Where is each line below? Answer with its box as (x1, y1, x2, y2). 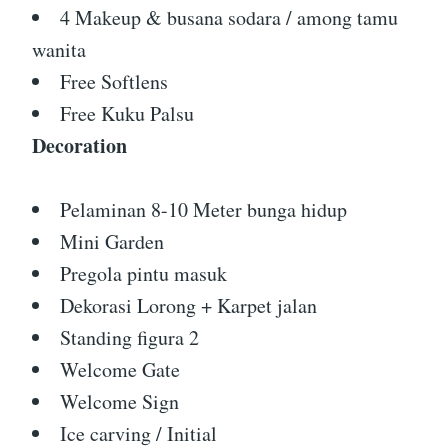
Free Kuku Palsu (60, 100, 194, 127)
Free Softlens (60, 68, 168, 95)
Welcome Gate (60, 356, 180, 383)
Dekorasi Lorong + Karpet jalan (60, 292, 317, 319)
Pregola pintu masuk (60, 260, 227, 287)
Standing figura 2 (60, 324, 199, 351)
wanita (32, 36, 86, 63)
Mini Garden (60, 228, 164, 255)
